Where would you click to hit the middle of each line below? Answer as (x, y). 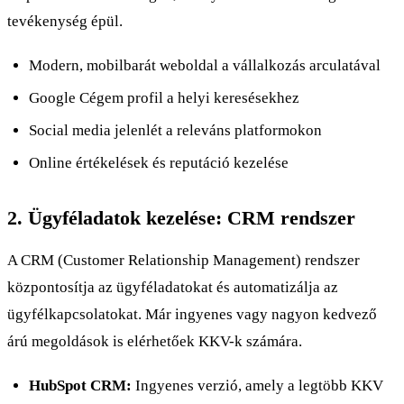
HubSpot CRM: (80, 385)
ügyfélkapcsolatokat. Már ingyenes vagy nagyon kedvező (192, 314)
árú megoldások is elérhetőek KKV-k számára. (155, 341)
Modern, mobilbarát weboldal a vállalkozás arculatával (205, 65)
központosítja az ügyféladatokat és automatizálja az (173, 287)
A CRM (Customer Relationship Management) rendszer (184, 260)
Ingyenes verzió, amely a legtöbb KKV (257, 385)
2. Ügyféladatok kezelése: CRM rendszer (181, 217)
